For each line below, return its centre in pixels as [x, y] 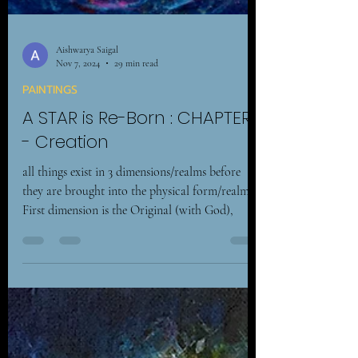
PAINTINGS [50, 128]
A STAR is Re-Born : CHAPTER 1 [141, 156]
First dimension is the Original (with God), [128, 249]
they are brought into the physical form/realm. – [142, 229]
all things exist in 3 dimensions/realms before [131, 210]
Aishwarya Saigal [87, 88]
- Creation [66, 180]
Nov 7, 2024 [78, 101]
